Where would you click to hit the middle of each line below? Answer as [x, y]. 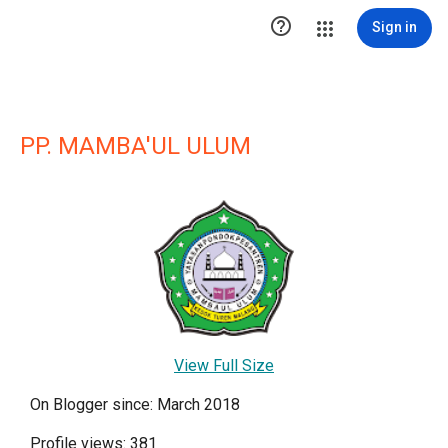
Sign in [394, 27]
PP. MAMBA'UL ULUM [135, 146]
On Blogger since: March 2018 [135, 405]
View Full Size [224, 366]
